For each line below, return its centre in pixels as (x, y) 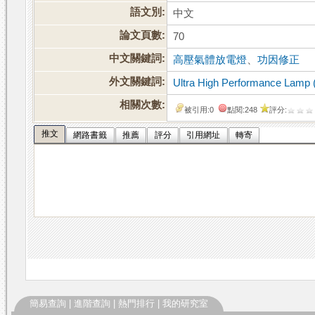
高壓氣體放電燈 (210, 60)
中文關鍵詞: (137, 59)
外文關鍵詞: (137, 82)
